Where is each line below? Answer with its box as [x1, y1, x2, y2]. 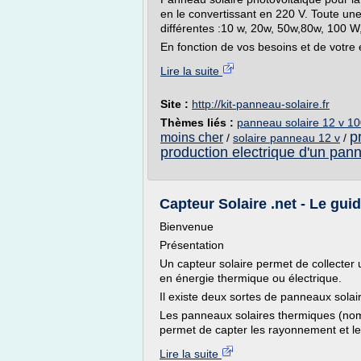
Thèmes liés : [160, 116, 237, 129]
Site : [160, 98, 192, 110]
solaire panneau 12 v [233, 131, 340, 144]
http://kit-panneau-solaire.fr [192, 98, 330, 110]
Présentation [160, 239, 224, 251]
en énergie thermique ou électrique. [160, 272, 342, 284]
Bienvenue [160, 220, 214, 233]
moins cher [160, 131, 223, 144]
